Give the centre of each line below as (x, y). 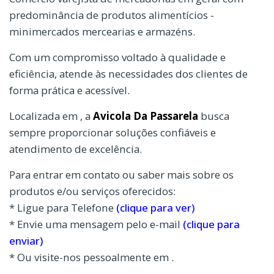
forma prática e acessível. (69, 90)
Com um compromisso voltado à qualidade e (117, 57)
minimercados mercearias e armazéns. (102, 31)
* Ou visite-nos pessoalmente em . (91, 257)
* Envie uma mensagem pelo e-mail (96, 224)
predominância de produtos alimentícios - (112, 15)
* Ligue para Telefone (63, 207)
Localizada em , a (51, 116)
